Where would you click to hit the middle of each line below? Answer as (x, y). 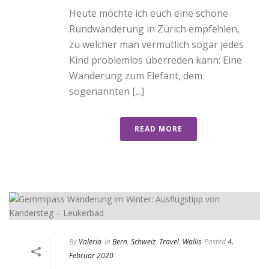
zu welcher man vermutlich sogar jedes (156, 44)
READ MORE (159, 128)
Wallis (192, 241)
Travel (169, 241)
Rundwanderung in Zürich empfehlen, (154, 29)
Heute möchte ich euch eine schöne (149, 13)
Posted (215, 241)
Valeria (90, 241)
